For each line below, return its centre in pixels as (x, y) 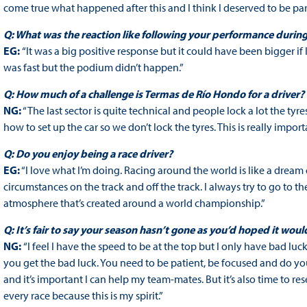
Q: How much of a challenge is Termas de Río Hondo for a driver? (153, 94)
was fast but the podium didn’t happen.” (93, 67)
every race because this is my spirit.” (83, 296)
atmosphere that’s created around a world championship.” (134, 203)
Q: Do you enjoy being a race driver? (88, 154)
